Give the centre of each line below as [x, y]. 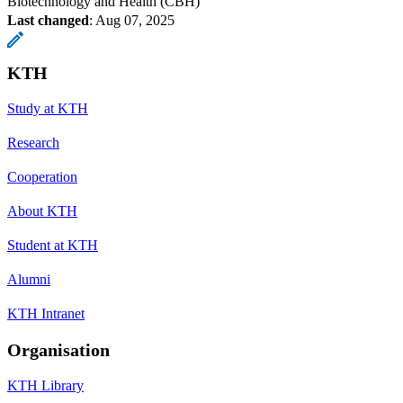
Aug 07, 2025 [135, 20]
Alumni [29, 279]
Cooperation [42, 176]
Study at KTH [48, 108]
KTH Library [45, 385]
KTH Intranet [46, 313]
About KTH [42, 210]
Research [33, 142]
